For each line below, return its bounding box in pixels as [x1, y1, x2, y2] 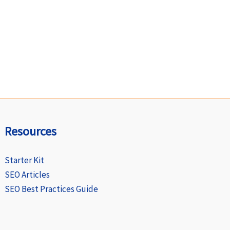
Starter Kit [5, 155, 45, 166]
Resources [5, 123, 57, 139]
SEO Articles [5, 169, 50, 180]
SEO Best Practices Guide [5, 183, 99, 195]
